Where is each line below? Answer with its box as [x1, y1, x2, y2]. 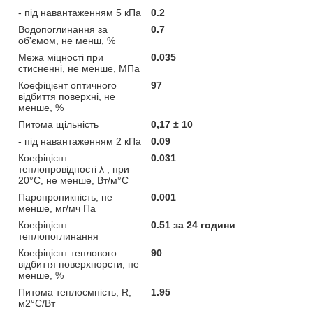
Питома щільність [18, 118, 99, 130]
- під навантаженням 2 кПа [18, 135, 141, 147]
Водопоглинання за [18, 23, 108, 35]
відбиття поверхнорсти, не [18, 258, 139, 270]
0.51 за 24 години [151, 219, 236, 231]
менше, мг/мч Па [18, 202, 96, 214]
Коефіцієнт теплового [18, 247, 117, 259]
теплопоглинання [18, 230, 99, 242]
